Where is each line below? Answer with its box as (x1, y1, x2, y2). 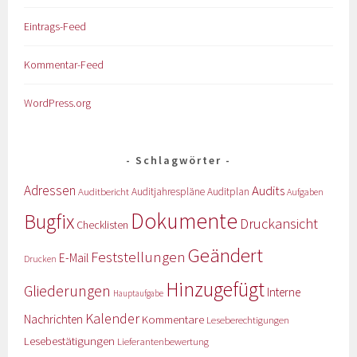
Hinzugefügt (166, 276, 265, 302)
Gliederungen (24, 280, 112, 300)
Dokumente (131, 206, 238, 234)
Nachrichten (24, 311, 84, 327)
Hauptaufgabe (113, 287, 164, 299)
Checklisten (76, 217, 129, 232)
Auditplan (207, 184, 250, 198)
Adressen (24, 181, 76, 199)
